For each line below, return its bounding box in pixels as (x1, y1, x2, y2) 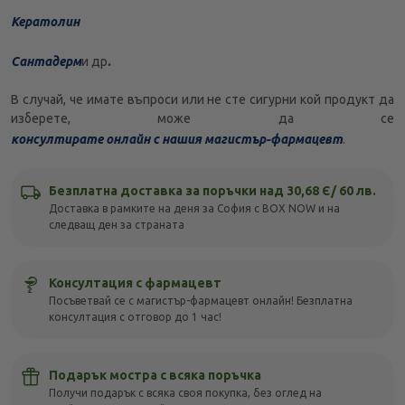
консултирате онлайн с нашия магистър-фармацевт (11, 132, 343, 147)
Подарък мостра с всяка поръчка (49, 368, 261, 383)
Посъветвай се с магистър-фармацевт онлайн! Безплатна (49, 295, 353, 307)
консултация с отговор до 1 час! (49, 311, 221, 324)
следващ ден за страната (49, 219, 184, 231)
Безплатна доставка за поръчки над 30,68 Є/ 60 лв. (49, 184, 376, 199)
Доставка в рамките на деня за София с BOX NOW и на (49, 202, 340, 215)
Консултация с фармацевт (49, 276, 221, 291)
